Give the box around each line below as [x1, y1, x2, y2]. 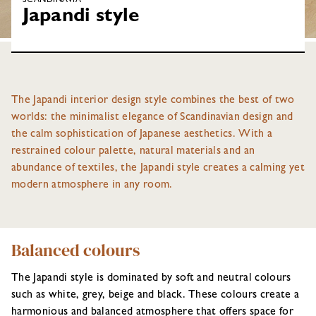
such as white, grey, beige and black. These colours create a [11, 290, 300, 301]
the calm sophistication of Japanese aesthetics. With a [11, 129, 273, 140]
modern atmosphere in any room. [11, 180, 173, 191]
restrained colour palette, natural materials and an [11, 146, 255, 157]
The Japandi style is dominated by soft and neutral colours [11, 273, 291, 284]
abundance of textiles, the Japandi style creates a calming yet [11, 163, 305, 174]
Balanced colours [11, 238, 140, 262]
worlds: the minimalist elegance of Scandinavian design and [11, 112, 293, 123]
